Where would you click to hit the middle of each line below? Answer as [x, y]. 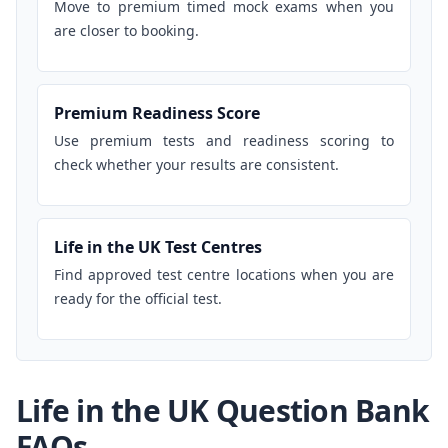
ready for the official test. [138, 298]
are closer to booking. [126, 30]
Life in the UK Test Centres [158, 247]
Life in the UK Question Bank [222, 410]
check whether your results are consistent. [196, 164]
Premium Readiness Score [157, 113]
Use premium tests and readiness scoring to [224, 140]
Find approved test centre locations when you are [224, 274]
